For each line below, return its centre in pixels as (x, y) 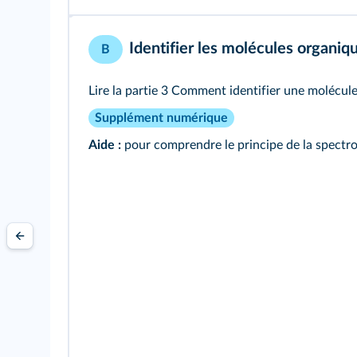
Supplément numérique (161, 118)
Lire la (107, 90)
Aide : (105, 145)
